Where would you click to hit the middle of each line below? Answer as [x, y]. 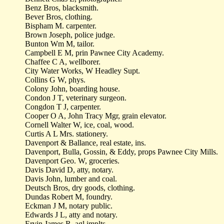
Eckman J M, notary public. [69, 206]
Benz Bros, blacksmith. [62, 8]
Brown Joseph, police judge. [70, 35]
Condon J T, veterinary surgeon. [76, 98]
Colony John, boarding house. [72, 89]
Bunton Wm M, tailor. [60, 44]
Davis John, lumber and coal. [71, 179]
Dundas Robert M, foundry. [69, 197]
